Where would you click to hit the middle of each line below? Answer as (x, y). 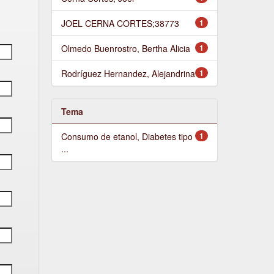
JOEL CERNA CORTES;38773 (120, 23)
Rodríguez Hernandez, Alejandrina (128, 73)
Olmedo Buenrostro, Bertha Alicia (125, 48)
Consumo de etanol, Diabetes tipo (127, 136)
